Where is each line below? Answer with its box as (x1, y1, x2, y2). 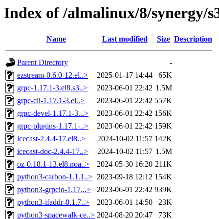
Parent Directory (17, 58, 68, 67)
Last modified (102, 35, 148, 44)
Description (174, 35, 212, 44)
